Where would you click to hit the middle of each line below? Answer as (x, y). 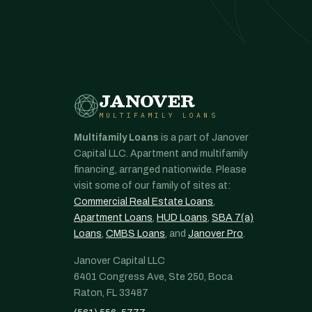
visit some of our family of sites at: (152, 186)
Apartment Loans (113, 218)
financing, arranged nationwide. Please (160, 170)
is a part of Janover (204, 138)
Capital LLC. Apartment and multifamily (161, 154)
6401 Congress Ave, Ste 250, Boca (153, 277)
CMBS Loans (135, 234)
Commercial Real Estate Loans (143, 202)
